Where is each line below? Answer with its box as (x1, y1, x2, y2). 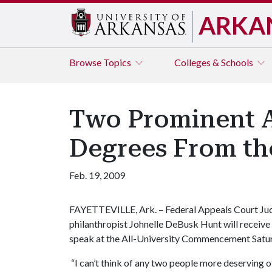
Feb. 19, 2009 (69, 169, 125, 181)
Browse (69, 56, 103, 68)
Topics (103, 56, 133, 68)
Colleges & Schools (174, 56, 255, 68)
